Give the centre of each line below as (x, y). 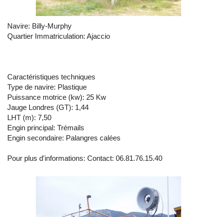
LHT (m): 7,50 (29, 117)
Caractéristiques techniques (51, 77)
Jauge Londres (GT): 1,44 (48, 107)
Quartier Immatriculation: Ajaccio (59, 36)
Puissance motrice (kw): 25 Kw (57, 97)
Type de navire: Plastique (47, 87)
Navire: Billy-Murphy (39, 26)
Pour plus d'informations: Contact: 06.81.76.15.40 (85, 158)
